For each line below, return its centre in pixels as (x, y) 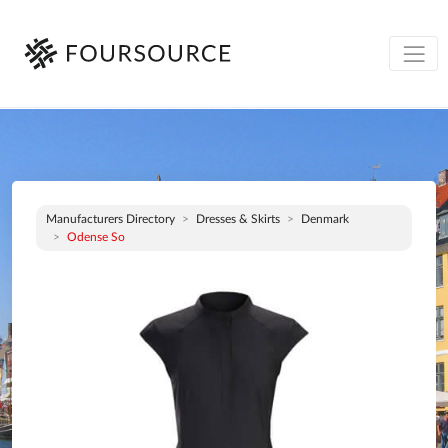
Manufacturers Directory (110, 219)
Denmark (325, 219)
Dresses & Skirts (238, 219)
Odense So (96, 237)
